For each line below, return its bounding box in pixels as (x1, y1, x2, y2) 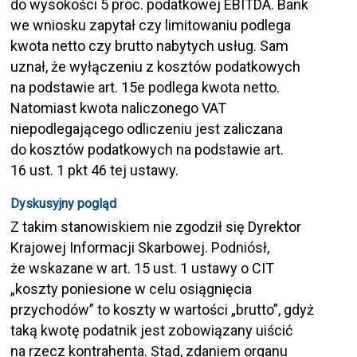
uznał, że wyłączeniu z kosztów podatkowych (10, 58, 301, 76)
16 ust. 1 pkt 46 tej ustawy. (10, 162, 179, 179)
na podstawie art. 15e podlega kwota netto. (10, 79, 280, 96)
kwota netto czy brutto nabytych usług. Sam (10, 37, 289, 55)
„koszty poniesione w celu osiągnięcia (10, 280, 253, 298)
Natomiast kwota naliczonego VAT (10, 100, 227, 117)
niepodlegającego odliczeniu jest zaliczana (10, 120, 284, 138)
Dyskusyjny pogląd (10, 196, 117, 212)
